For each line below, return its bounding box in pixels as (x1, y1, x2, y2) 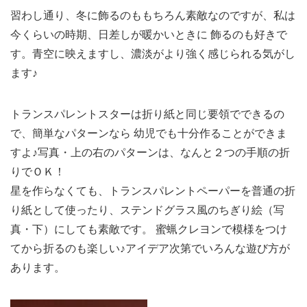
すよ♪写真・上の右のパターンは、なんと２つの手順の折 (10, 147, 290, 158)
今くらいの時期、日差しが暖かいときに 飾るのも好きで (10, 29, 287, 40)
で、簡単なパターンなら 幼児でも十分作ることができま (10, 127, 287, 139)
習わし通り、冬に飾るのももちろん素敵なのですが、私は (10, 10, 295, 21)
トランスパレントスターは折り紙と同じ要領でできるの (10, 108, 284, 120)
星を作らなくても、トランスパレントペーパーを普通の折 (10, 185, 295, 197)
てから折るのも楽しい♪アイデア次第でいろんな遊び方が (10, 243, 290, 254)
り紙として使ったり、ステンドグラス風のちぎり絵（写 (10, 204, 284, 216)
